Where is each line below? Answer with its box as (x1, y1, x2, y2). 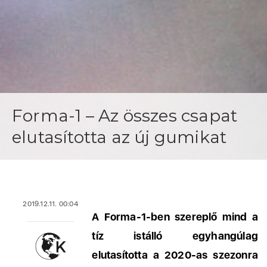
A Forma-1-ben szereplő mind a (92, 210, 258, 223)
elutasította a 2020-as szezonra (92, 249, 258, 261)
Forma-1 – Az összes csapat (12, 105, 238, 126)
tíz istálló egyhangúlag (92, 229, 258, 242)
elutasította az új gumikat (12, 127, 227, 147)
